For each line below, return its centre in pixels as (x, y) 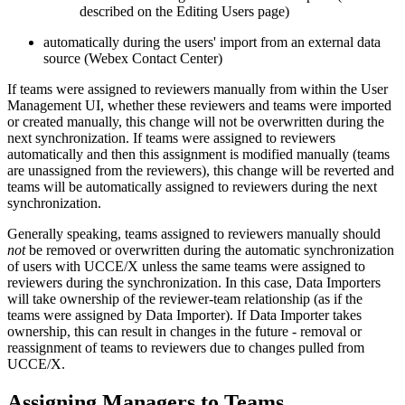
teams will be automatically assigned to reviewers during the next (192, 187)
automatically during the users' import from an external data (212, 42)
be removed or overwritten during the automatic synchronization (212, 250)
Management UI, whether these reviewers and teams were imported (199, 106)
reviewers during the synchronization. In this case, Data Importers (194, 283)
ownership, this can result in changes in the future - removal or (184, 332)
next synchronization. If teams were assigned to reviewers (171, 138)
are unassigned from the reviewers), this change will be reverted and (201, 171)
